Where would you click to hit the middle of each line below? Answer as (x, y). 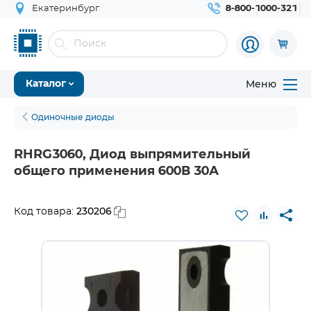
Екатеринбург (66, 9)
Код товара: (45, 212)
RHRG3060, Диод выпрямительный (132, 155)
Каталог (46, 84)
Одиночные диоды (73, 117)
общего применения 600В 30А (116, 171)
